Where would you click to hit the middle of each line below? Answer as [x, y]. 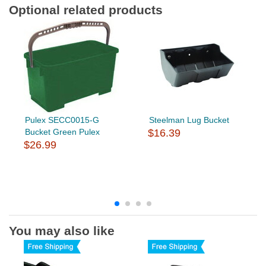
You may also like [62, 230]
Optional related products [86, 9]
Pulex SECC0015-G [62, 120]
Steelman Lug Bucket [189, 120]
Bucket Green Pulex [62, 132]
